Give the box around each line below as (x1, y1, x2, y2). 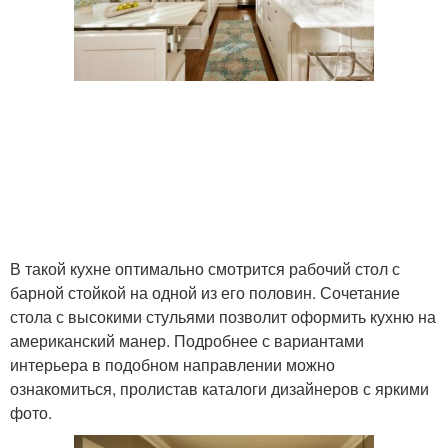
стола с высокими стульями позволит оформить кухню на (10, 304, 436, 328)
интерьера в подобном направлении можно (10, 352, 335, 376)
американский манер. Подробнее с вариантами (10, 328, 364, 352)
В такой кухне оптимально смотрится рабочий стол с (10, 256, 400, 280)
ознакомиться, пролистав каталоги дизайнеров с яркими (10, 376, 429, 400)
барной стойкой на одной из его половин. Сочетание (10, 280, 400, 304)
